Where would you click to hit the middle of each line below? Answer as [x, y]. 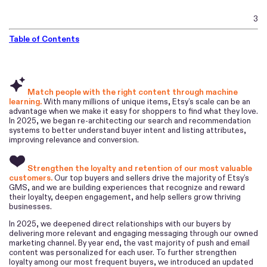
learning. [25, 101]
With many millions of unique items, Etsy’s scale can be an [147, 101]
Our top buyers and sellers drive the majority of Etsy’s [152, 178]
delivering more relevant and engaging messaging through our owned [133, 234]
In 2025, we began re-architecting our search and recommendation [130, 120]
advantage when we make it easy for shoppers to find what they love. [133, 111]
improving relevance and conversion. [74, 139]
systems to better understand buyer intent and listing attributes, [128, 130]
